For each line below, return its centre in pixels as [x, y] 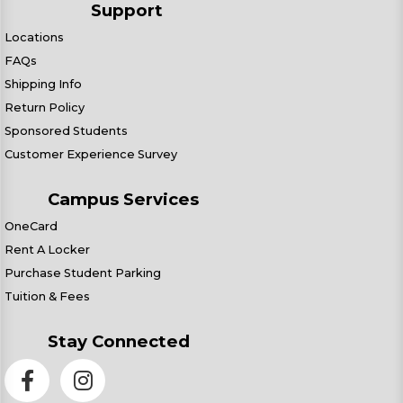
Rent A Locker [47, 250]
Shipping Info [43, 84]
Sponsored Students [66, 131]
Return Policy [45, 107]
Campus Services [123, 199]
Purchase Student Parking [83, 273]
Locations [34, 37]
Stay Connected [119, 341]
